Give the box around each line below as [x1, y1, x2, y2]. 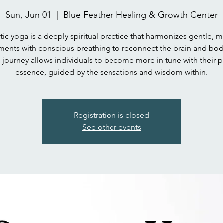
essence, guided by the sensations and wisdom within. [15, 67, 208, 77]
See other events [82, 122, 141, 132]
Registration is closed [74, 110, 149, 120]
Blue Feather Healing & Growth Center [63, 9, 218, 20]
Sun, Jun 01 [5, 9, 51, 20]
